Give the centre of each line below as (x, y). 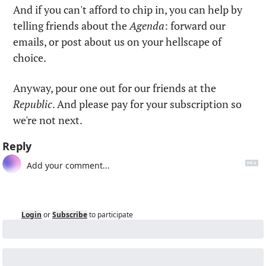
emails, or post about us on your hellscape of (117, 41)
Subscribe (70, 214)
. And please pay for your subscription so (147, 104)
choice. (30, 57)
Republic (33, 104)
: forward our (195, 25)
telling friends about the (71, 25)
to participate (111, 214)
